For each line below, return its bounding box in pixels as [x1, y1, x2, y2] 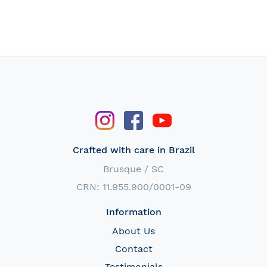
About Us [112, 225, 155, 237]
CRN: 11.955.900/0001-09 [76, 181, 191, 193]
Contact [114, 243, 153, 254]
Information [105, 206, 162, 218]
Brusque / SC [103, 163, 164, 175]
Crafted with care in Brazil [72, 144, 195, 156]
